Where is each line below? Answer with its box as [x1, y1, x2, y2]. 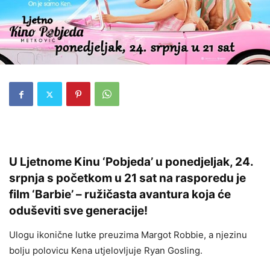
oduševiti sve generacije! [9, 204, 148, 218]
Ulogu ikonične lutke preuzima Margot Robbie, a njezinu [9, 229, 247, 241]
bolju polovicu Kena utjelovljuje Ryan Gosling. [9, 245, 202, 257]
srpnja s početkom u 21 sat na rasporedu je [9, 171, 246, 186]
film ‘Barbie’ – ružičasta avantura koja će [9, 187, 231, 202]
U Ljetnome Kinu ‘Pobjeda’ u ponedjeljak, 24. [9, 155, 253, 169]
